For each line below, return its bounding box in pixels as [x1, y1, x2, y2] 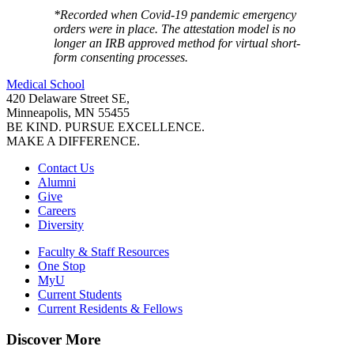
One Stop [38, 259, 85, 273]
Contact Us [38, 161, 94, 175]
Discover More [6, 330, 100, 348]
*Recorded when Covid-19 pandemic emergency [54, 8, 296, 22]
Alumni [38, 175, 76, 190]
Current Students [38, 288, 122, 302]
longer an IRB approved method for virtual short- [54, 36, 300, 51]
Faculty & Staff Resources [38, 245, 169, 259]
